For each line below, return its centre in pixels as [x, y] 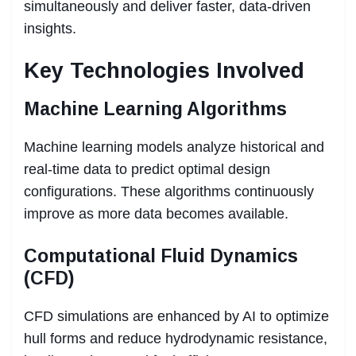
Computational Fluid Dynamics [161, 255]
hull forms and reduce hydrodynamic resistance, [176, 338]
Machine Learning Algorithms [155, 108]
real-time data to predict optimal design [147, 169]
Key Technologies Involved [164, 70]
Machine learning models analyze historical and [174, 147]
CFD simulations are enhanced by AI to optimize [176, 316]
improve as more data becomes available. [156, 213]
